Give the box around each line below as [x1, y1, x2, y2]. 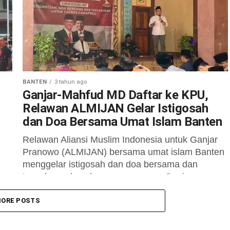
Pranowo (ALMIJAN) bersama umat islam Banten [23, 147, 224, 157]
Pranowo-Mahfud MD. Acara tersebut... [23, 184, 182, 194]
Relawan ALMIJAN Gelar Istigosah [23, 101, 208, 116]
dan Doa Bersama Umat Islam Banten [23, 114, 222, 129]
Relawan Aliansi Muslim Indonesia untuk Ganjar [23, 135, 218, 145]
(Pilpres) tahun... [23, 2, 90, 12]
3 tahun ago [54, 79, 87, 85]
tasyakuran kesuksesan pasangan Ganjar [23, 171, 193, 182]
